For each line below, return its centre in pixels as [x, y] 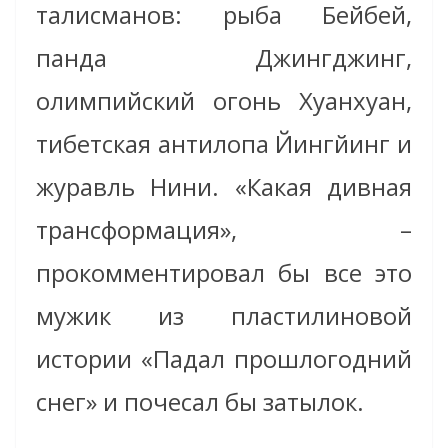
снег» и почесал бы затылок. [200, 402]
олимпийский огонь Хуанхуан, [224, 101]
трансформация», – [224, 230]
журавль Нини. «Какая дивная [224, 187]
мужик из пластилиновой [224, 316]
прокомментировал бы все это [224, 273]
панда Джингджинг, [224, 58]
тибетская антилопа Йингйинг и [224, 144]
